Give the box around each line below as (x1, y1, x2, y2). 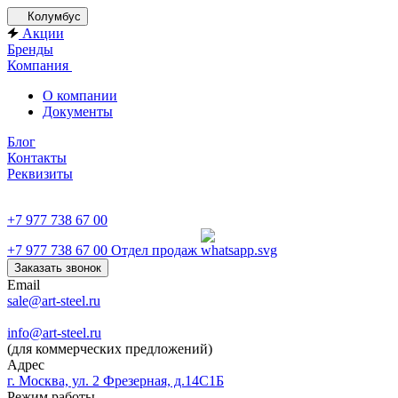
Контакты (7, 150, 67, 165)
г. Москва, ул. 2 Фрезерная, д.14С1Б (7, 373, 224, 388)
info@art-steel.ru (7, 325, 101, 340)
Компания (7, 58, 72, 73)
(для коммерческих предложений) (7, 341, 212, 356)
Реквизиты (7, 166, 73, 181)
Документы (43, 104, 113, 119)
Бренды (7, 42, 53, 57)
